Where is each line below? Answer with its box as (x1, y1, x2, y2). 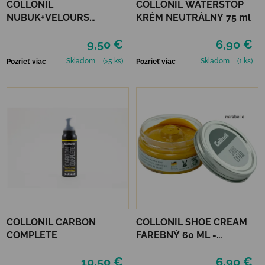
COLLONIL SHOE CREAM (136, 216, 247, 228)
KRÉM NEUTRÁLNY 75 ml (136, 11, 251, 23)
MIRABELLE (136, 242, 189, 254)
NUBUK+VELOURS (7, 11, 89, 23)
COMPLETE (7, 229, 57, 241)
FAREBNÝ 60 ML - (136, 229, 216, 241)
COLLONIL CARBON (7, 216, 96, 228)
